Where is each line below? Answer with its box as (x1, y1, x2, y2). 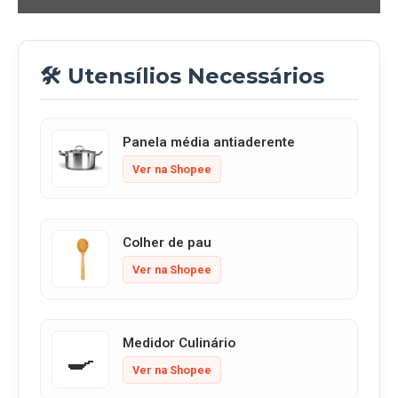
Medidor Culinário (123, 335, 235, 352)
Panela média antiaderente (123, 134, 295, 151)
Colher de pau (123, 235, 211, 251)
